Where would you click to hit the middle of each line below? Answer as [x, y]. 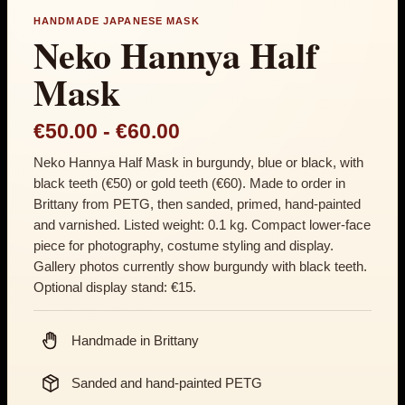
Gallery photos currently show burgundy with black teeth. [200, 267]
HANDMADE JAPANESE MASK [117, 21]
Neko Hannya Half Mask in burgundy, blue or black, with [198, 163]
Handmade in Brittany [135, 341]
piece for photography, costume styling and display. [184, 246]
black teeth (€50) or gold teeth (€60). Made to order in [189, 184]
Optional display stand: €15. [115, 287]
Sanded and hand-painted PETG [167, 384]
